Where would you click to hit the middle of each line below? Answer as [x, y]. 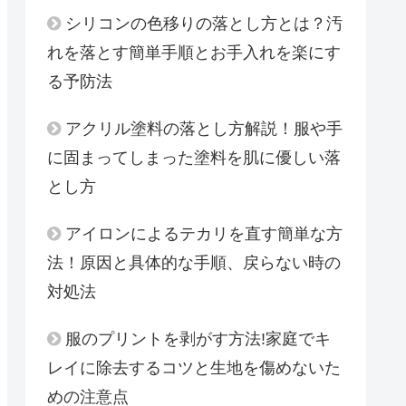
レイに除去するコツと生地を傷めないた [194, 368]
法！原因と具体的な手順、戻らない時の [194, 263]
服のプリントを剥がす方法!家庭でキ [198, 339]
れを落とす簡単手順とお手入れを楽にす [194, 53]
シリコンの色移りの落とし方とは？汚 [204, 24]
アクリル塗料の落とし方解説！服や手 [204, 129]
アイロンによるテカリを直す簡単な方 [204, 234]
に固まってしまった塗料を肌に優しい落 [194, 158]
